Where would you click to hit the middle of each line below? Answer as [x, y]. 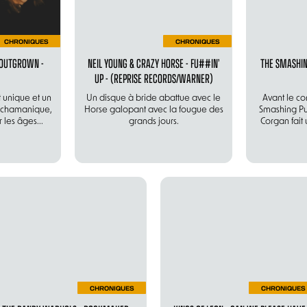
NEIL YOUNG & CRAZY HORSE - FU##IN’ [153, 63]
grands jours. [153, 121]
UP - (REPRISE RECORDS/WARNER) [153, 78]
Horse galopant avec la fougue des [153, 110]
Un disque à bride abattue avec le [153, 98]
